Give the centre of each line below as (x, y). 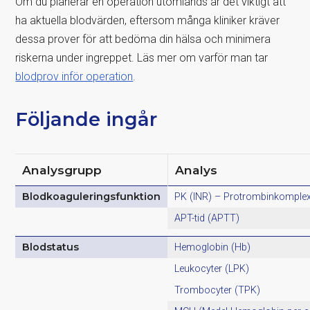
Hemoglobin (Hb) (213, 247)
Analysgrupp (62, 170)
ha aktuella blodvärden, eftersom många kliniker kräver (148, 20)
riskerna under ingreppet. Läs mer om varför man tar (142, 57)
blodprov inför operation (74, 76)
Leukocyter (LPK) (212, 268)
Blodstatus (51, 247)
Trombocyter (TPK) (218, 290)
